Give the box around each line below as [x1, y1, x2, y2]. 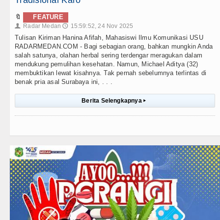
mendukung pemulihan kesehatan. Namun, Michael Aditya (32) [15, 60, 198, 68]
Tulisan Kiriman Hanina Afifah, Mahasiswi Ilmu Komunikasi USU [15, 34, 203, 42]
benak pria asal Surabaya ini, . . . [15, 78, 112, 86]
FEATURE [33, 13, 63, 21]
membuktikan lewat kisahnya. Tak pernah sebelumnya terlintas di [15, 69, 207, 77]
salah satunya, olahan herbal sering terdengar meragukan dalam [15, 52, 202, 59]
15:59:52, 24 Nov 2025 [70, 23, 134, 30]
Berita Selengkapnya [82, 97, 143, 105]
